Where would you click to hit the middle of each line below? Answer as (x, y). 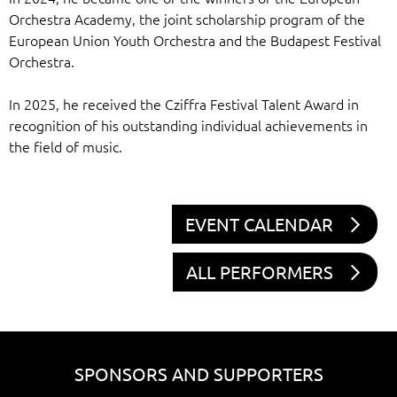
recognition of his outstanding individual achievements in (188, 125)
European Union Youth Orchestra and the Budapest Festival (195, 39)
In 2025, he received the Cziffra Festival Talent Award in (184, 103)
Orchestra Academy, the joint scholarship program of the (187, 18)
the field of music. (66, 146)
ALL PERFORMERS (260, 271)
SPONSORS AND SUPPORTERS (198, 373)
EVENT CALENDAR (259, 223)
